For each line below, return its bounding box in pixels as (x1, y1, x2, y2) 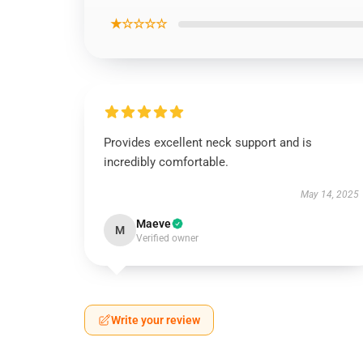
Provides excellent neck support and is (104, 135, 312, 150)
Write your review (111, 314, 200, 327)
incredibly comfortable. (104, 155, 228, 169)
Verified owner (136, 233, 199, 244)
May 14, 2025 (300, 189, 359, 200)
